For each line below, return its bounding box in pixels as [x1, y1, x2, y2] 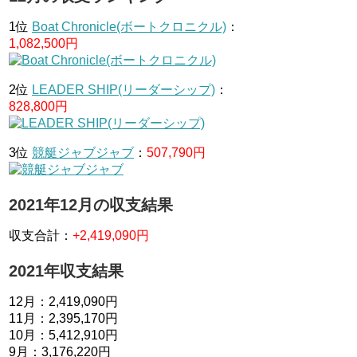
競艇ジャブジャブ [32, 146, 134, 159]
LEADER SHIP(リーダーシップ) [32, 83, 215, 96]
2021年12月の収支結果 [9, 196, 173, 214]
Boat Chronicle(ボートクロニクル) [32, 20, 226, 33]
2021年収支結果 [9, 262, 124, 280]
